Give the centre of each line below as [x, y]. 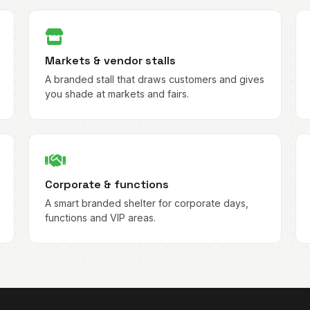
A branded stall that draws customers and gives [154, 80]
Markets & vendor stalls [110, 61]
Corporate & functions [107, 184]
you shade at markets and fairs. [117, 94]
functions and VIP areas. [100, 217]
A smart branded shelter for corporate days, [146, 203]
